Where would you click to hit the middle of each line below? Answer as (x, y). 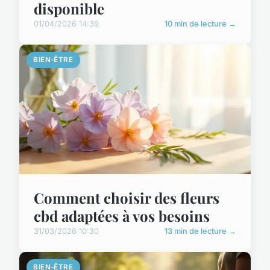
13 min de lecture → (200, 231)
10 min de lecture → (200, 24)
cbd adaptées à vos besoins (122, 215)
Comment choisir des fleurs (127, 197)
